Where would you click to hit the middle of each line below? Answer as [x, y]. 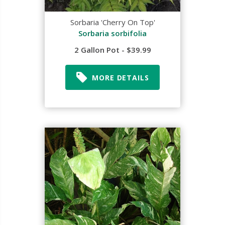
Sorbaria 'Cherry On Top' [113, 22]
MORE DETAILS [121, 77]
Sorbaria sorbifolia [113, 33]
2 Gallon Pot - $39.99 [113, 50]
